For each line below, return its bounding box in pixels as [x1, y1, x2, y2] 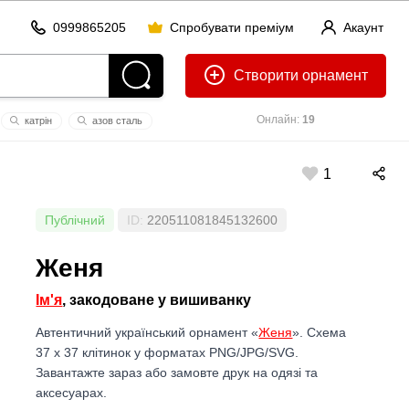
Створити [230, 68, 302, 83]
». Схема [292, 324, 347, 340]
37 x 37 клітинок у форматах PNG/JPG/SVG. [36, 344, 299, 360]
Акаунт [343, 20, 383, 35]
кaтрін [22, 115, 52, 126]
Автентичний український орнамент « [36, 324, 259, 340]
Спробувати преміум [170, 20, 294, 35]
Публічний [45, 213, 106, 227]
